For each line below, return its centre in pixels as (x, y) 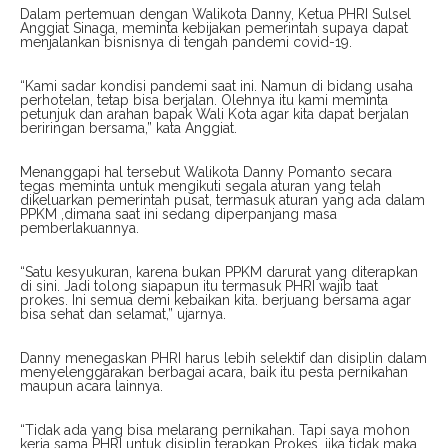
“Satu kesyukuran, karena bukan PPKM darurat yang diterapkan (219, 272)
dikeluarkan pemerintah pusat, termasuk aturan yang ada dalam (222, 200)
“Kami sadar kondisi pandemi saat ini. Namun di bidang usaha (216, 86)
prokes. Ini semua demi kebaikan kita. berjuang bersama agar (215, 300)
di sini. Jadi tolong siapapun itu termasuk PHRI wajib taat (199, 286)
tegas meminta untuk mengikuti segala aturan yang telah (200, 186)
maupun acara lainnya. (91, 386)
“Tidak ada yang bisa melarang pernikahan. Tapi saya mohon (215, 430)
